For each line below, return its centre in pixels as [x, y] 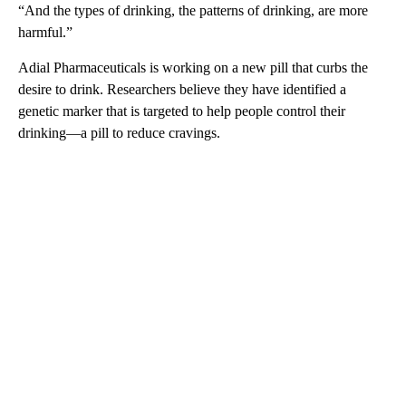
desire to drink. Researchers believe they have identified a [182, 89]
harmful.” [45, 32]
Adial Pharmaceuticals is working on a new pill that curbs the [193, 67]
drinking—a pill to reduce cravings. [119, 132]
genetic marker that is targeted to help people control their [182, 111]
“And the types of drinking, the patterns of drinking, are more [193, 10]
